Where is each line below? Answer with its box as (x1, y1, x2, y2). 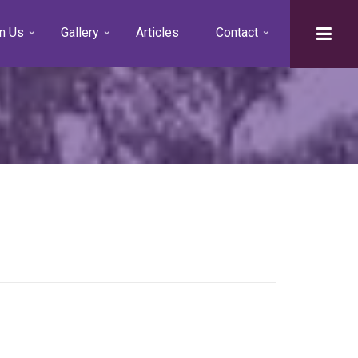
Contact (216, 25, 258, 40)
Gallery (61, 25, 99, 40)
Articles (136, 25, 179, 40)
